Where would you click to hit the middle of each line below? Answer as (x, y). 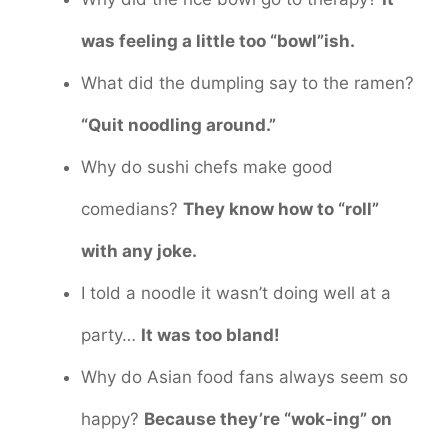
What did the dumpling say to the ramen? (247, 83)
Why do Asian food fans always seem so (244, 377)
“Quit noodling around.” (178, 125)
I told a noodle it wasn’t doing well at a (236, 293)
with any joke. (139, 251)
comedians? (132, 209)
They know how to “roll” (281, 209)
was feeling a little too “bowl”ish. (218, 41)
